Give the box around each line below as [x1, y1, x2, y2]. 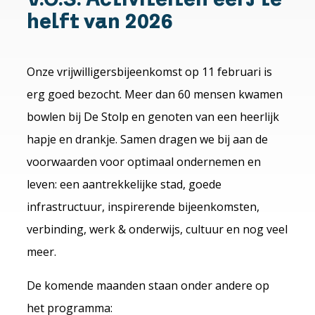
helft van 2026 [27, 8, 174, 32]
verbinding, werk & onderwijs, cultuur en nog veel [27, 221, 288, 237]
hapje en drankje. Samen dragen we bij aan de [27, 131, 269, 147]
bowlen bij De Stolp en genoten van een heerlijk [27, 108, 280, 124]
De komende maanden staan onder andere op [27, 277, 270, 293]
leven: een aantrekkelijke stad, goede [27, 176, 222, 192]
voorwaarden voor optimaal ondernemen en [27, 153, 262, 169]
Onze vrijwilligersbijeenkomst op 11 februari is [27, 63, 273, 79]
